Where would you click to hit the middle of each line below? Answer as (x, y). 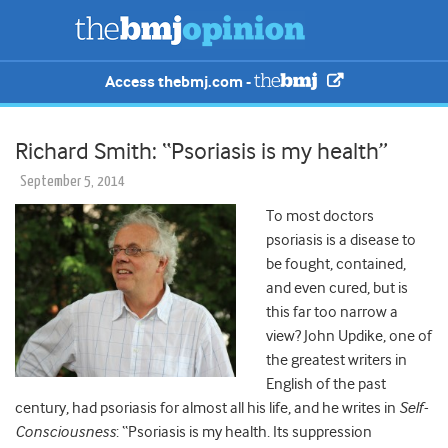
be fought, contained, (336, 264)
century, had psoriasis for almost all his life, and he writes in (207, 408)
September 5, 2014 (72, 182)
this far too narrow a (332, 312)
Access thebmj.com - (180, 82)
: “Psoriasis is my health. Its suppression (244, 432)
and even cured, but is (337, 288)
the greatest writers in (336, 360)
